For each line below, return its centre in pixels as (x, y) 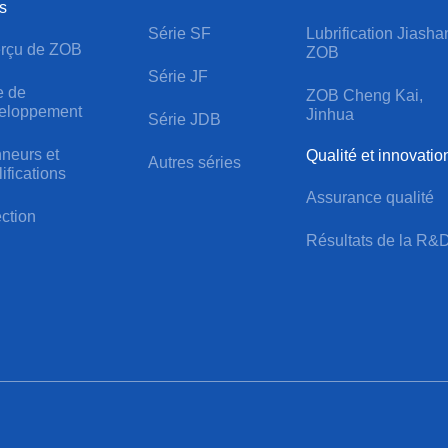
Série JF (177, 77)
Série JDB (184, 120)
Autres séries (194, 163)
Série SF (179, 34)
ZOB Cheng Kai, (365, 96)
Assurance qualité (370, 198)
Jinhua (330, 115)
